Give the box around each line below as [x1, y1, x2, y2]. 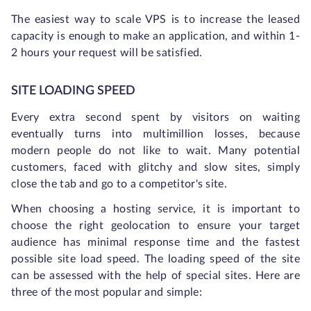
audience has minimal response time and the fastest [11, 237, 300, 249]
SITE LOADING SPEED [11, 85, 135, 98]
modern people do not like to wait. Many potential [11, 145, 300, 157]
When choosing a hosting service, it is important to [11, 203, 300, 215]
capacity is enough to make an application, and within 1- [11, 31, 300, 42]
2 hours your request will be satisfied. [11, 47, 203, 59]
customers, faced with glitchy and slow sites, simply [11, 162, 300, 174]
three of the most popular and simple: [11, 287, 202, 299]
